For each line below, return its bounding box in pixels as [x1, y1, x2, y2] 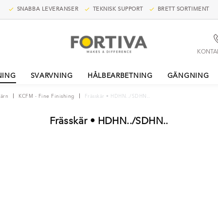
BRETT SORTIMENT [155, 7, 209, 12]
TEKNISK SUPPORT [91, 7, 143, 12]
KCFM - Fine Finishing [18, 94, 74, 99]
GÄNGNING [167, 73, 209, 79]
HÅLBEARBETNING [87, 73, 153, 79]
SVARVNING [30, 73, 73, 79]
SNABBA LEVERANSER [15, 7, 79, 12]
